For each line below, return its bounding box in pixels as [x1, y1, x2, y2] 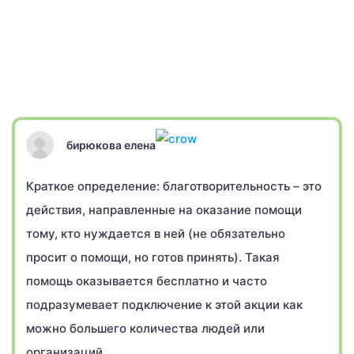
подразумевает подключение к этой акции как [26, 297, 303, 312]
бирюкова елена [66, 137, 156, 152]
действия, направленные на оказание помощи [26, 202, 302, 217]
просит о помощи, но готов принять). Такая [26, 250, 280, 265]
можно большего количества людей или [26, 321, 265, 336]
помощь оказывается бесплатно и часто [26, 273, 267, 288]
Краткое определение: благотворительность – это [26, 179, 322, 194]
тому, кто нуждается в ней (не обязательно [26, 226, 285, 241]
